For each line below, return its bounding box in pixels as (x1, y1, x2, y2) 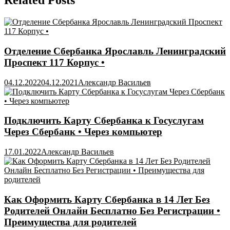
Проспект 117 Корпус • (4, 56, 105, 68)
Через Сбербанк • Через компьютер (4, 126, 162, 138)
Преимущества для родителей (4, 216, 137, 227)
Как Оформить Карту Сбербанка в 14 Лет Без (4, 194, 210, 205)
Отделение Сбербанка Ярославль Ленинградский (4, 45, 226, 56)
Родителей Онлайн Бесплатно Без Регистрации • (4, 205, 220, 216)
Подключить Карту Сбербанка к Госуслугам (4, 115, 204, 126)
